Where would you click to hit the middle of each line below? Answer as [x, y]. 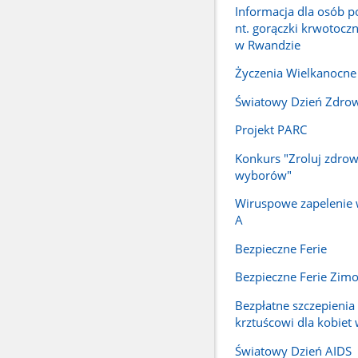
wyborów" [263, 175]
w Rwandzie [267, 44]
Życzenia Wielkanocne [295, 73]
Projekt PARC [270, 130]
